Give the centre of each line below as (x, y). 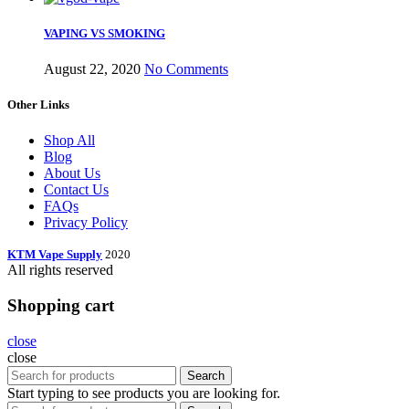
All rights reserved (60, 270)
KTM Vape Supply (55, 255)
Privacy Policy (86, 223)
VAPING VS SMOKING (105, 33)
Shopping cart (61, 306)
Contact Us (76, 190)
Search (206, 375)
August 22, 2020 (92, 69)
